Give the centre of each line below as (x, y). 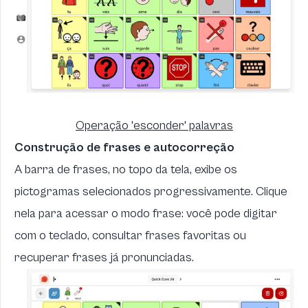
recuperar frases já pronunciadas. (104, 257)
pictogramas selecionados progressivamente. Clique (151, 191)
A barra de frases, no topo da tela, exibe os (126, 169)
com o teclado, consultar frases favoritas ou (130, 235)
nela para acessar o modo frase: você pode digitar (146, 213)
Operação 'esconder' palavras (154, 125)
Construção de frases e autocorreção (124, 147)
